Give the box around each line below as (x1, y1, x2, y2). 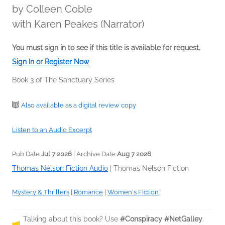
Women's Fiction (107, 188, 159, 196)
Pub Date (12, 150, 41, 158)
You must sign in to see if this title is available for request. (12, 43, 200, 52)
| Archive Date (72, 150, 117, 158)
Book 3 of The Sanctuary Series (12, 75, 115, 84)
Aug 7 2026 (117, 150, 151, 158)
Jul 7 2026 (41, 150, 72, 158)
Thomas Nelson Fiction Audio (12, 164, 108, 172)
